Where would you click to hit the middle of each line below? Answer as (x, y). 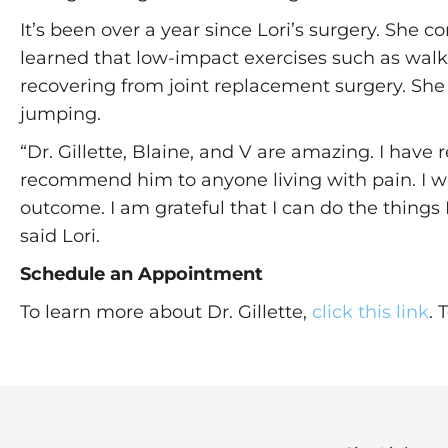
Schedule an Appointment (141, 274)
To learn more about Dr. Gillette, (166, 312)
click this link (370, 312)
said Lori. (60, 236)
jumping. (63, 114)
